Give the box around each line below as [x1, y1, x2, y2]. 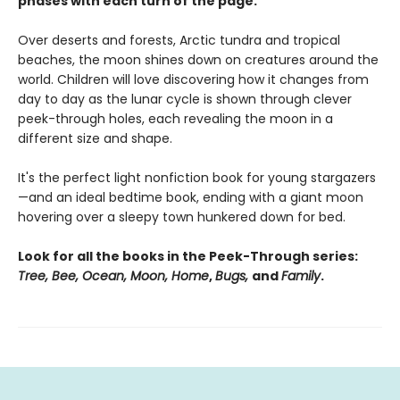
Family [281, 267, 321, 286]
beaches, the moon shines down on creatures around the [18, 51, 379, 70]
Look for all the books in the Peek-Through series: [18, 247, 358, 266]
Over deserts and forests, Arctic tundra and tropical [18, 31, 340, 50]
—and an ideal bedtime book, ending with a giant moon [18, 188, 363, 207]
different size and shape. [18, 129, 172, 148]
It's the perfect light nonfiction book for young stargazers [18, 169, 376, 187]
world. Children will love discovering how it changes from [18, 71, 369, 89]
